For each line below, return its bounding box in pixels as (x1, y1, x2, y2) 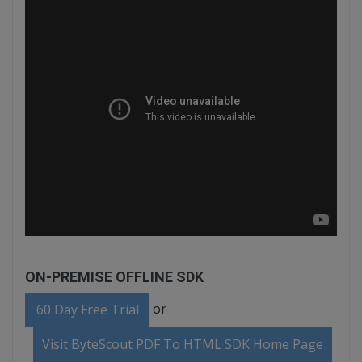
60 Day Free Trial (36, 301, 139, 318)
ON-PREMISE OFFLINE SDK (25, 268, 204, 285)
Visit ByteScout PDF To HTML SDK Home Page (42, 335, 323, 353)
